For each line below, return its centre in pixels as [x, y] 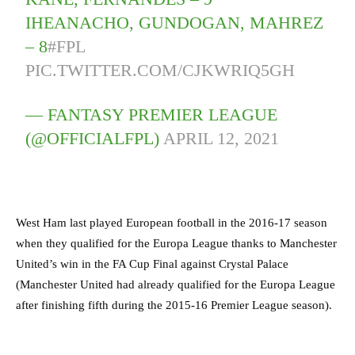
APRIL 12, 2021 [221, 138]
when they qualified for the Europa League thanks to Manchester [176, 243]
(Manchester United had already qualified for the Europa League [176, 284]
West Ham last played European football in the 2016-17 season [172, 222]
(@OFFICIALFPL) [95, 138]
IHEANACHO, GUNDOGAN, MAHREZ [175, 22]
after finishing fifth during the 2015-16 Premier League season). [174, 305]
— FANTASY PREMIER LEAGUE [152, 114]
